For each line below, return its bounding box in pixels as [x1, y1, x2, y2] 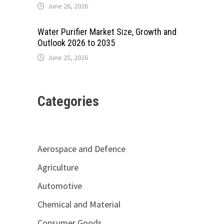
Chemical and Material [37, 198, 120, 210]
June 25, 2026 [47, 53, 88, 62]
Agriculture [37, 161, 78, 173]
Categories [37, 93, 99, 109]
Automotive [37, 180, 82, 191]
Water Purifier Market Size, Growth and [37, 26, 176, 37]
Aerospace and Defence [37, 143, 125, 154]
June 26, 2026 [47, 1, 88, 10]
